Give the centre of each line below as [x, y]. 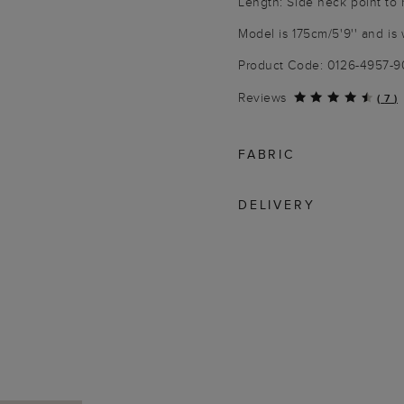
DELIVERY [277, 205]
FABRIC [266, 154]
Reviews [262, 97]
